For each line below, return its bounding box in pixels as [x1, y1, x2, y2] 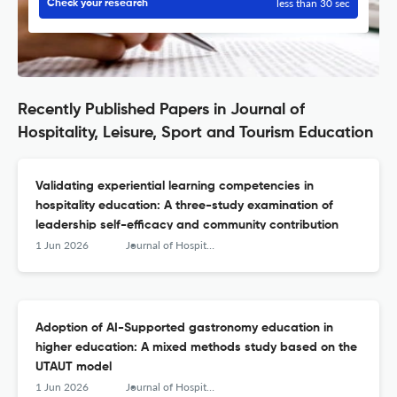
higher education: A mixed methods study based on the [35, 341, 357, 354]
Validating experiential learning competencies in [35, 180, 314, 193]
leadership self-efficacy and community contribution [35, 219, 339, 232]
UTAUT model [35, 361, 112, 374]
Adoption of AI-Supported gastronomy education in [35, 322, 333, 335]
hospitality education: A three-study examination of [35, 199, 333, 213]
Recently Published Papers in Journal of [18, 102, 305, 119]
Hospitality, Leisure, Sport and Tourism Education [18, 125, 373, 142]
